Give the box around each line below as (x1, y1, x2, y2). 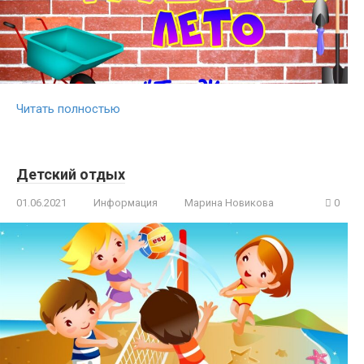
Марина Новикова (184, 197, 274, 210)
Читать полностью (16, 102, 120, 117)
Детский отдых (16, 166, 125, 184)
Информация (93, 197, 158, 210)
